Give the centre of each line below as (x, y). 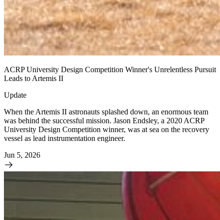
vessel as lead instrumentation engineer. (65, 138)
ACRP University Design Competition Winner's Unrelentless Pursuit (110, 69)
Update (15, 95)
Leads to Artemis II (34, 78)
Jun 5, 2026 (22, 155)
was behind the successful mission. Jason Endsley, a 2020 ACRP (104, 120)
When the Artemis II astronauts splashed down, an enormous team (106, 111)
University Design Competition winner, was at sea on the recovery (107, 129)
